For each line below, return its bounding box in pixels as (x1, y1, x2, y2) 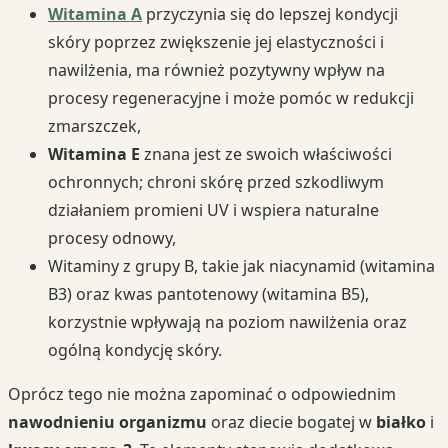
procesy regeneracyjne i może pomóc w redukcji (48, 86, 414, 109)
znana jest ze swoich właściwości (140, 142, 392, 165)
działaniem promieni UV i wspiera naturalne (48, 198, 379, 221)
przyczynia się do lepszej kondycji (142, 2, 398, 25)
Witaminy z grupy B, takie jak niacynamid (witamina (48, 254, 435, 277)
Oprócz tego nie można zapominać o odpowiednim (8, 382, 396, 405)
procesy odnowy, (48, 226, 176, 249)
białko (376, 410, 426, 433)
